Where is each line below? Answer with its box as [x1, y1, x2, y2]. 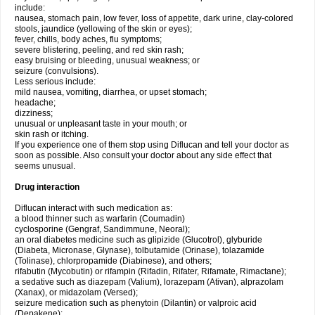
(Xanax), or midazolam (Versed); [15, 288, 138, 297]
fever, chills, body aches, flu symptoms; [15, 34, 162, 44]
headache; [15, 98, 56, 108]
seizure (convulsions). [15, 66, 98, 76]
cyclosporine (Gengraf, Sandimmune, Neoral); [15, 224, 190, 234]
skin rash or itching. [15, 129, 89, 139]
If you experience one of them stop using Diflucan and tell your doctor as [15, 140, 289, 150]
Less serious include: [15, 77, 96, 86]
